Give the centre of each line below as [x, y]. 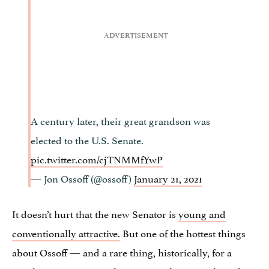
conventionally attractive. [66, 232]
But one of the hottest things [183, 232]
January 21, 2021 [168, 177]
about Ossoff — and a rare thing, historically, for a [122, 251]
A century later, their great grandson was [120, 120]
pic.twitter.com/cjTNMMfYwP [97, 158]
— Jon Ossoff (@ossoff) [82, 177]
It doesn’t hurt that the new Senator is [95, 213]
